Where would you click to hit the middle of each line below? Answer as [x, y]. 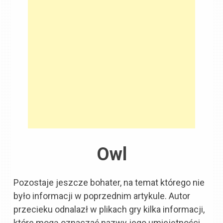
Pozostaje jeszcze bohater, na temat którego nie [109, 182]
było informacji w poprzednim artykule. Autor [102, 196]
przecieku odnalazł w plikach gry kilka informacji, [109, 209]
